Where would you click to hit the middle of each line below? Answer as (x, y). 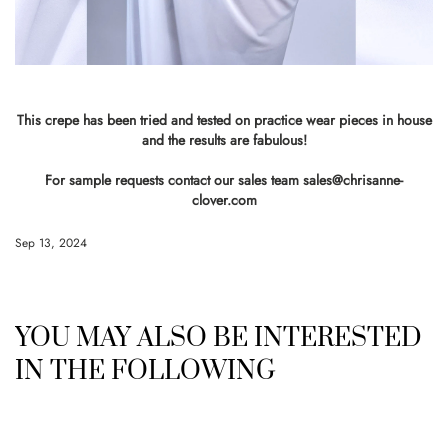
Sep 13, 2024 (51, 243)
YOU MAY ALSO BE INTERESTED (218, 338)
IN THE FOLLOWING (145, 371)
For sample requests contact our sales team (174, 180)
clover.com (224, 200)
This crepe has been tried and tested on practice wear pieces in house (224, 120)
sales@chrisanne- (353, 180)
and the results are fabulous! (224, 140)
